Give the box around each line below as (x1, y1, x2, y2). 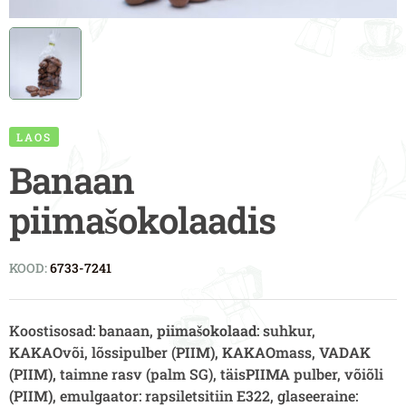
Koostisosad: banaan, (9, 321, 157, 341)
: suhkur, (256, 321, 315, 341)
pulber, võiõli (290, 364, 383, 384)
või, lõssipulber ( (63, 343, 176, 362)
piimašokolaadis (9, 196, 275, 245)
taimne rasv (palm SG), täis (60, 364, 246, 384)
